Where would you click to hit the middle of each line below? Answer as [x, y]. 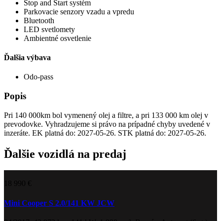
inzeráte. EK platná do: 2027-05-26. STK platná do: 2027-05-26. [105, 133]
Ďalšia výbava [27, 57]
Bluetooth [39, 20]
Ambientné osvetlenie [57, 38]
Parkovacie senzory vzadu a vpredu [79, 11]
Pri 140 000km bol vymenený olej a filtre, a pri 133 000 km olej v [106, 115]
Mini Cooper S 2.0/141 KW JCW [59, 203]
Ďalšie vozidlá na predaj [65, 154]
